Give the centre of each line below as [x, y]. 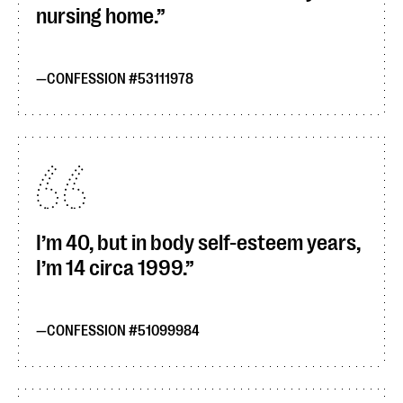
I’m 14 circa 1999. [111, 268]
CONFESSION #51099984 [123, 331]
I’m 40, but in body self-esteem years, [198, 243]
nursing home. [96, 16]
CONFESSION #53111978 [120, 79]
